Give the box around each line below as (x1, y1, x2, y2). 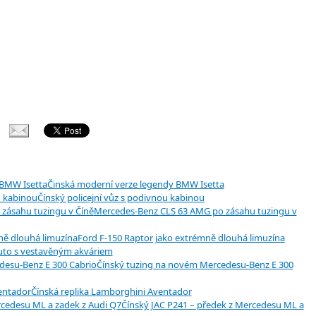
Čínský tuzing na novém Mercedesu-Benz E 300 (96, 257, 293, 271)
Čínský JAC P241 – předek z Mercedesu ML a (121, 298, 304, 311)
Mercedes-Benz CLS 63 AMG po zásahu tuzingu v (93, 204, 297, 217)
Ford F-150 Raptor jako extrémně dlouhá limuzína (77, 231, 285, 244)
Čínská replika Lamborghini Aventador (30, 284, 192, 298)
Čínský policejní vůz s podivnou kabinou (37, 190, 205, 204)
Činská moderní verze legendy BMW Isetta (47, 177, 224, 190)
